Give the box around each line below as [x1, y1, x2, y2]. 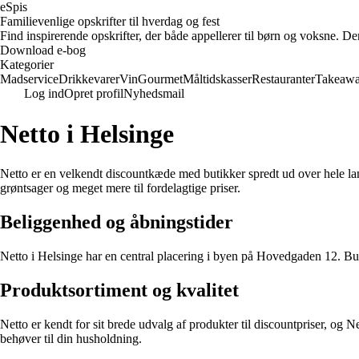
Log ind [24, 87, 64, 100]
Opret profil [64, 87, 123, 100]
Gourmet [138, 72, 183, 86]
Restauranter [252, 72, 315, 86]
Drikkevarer [58, 72, 119, 86]
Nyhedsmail [123, 87, 184, 100]
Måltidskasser [183, 72, 252, 86]
